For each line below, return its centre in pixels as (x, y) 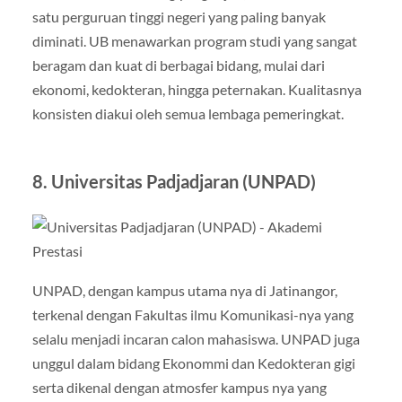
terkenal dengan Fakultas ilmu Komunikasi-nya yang (192, 314)
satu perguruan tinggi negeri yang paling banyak (179, 17)
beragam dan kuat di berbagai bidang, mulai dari (178, 66)
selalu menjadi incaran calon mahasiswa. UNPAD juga (196, 338)
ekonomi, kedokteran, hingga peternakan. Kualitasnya (197, 90)
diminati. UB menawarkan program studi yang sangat (194, 41)
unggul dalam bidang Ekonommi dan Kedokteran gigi (193, 363)
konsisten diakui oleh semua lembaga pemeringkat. (188, 114)
